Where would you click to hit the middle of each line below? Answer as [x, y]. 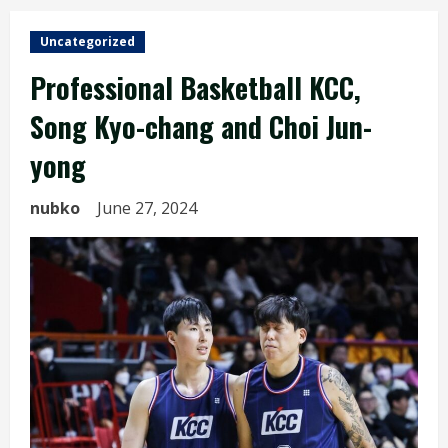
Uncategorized [87, 41]
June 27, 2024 [149, 208]
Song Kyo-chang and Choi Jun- [201, 126]
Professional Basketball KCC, [195, 87]
